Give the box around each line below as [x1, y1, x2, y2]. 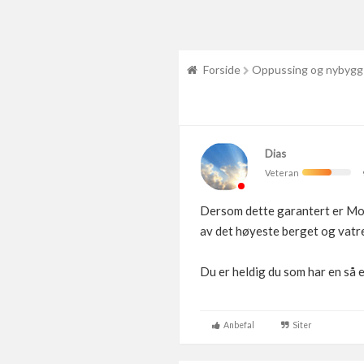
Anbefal [220, 320, 254, 330]
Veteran [265, 167, 302, 178]
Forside [203, 63, 240, 76]
